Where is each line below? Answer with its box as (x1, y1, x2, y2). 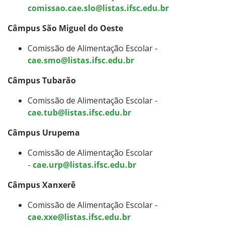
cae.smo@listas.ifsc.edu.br (28, 54, 134, 66)
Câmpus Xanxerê (8, 179, 75, 190)
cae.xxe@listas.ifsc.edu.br (28, 211, 131, 222)
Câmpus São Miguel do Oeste (8, 22, 123, 34)
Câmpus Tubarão (8, 74, 76, 86)
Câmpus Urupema (8, 127, 80, 138)
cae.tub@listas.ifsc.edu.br (28, 106, 131, 118)
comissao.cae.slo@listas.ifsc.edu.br (28, 2, 169, 14)
